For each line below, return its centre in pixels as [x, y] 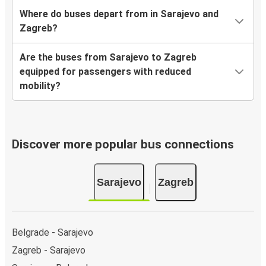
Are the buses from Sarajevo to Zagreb [108, 58]
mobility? [40, 86]
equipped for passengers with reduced [105, 72]
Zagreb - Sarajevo [49, 250]
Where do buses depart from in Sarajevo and [119, 14]
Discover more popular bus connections [123, 145]
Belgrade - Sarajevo [53, 232]
